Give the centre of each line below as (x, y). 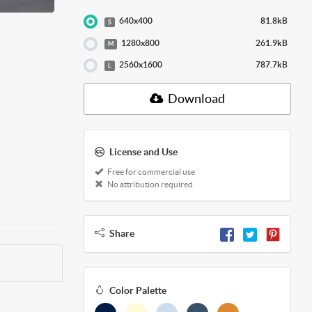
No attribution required (149, 185)
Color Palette (138, 290)
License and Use (143, 152)
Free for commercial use (150, 172)
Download (195, 99)
